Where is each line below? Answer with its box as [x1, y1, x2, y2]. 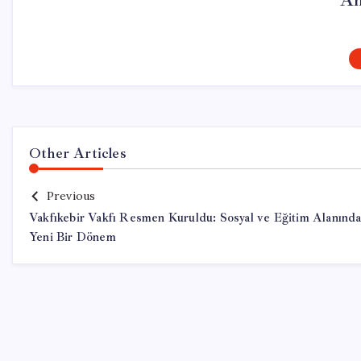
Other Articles [29, 144, 127, 162]
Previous [46, 189, 96, 203]
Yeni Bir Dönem [29, 230, 116, 245]
